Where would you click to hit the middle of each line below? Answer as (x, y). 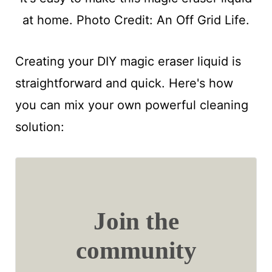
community (136, 250)
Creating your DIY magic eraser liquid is (128, 62)
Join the (136, 221)
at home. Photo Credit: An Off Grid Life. (136, 20)
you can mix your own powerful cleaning (131, 105)
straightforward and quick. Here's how (124, 83)
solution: (39, 127)
